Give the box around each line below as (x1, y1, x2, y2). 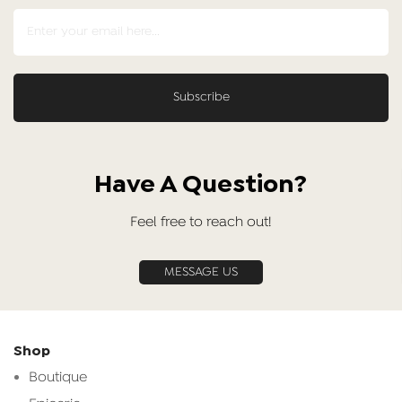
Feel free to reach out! (130, 213, 271, 232)
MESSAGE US (163, 264, 238, 280)
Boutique (29, 368, 87, 387)
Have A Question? (94, 174, 307, 196)
